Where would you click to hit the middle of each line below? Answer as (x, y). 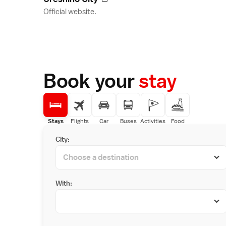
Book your (91, 81)
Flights (80, 121)
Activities (153, 121)
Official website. (70, 12)
